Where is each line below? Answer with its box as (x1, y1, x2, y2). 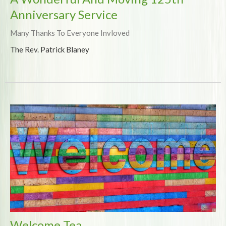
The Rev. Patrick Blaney (10, 44, 89, 54)
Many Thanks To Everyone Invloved (10, 28, 130, 37)
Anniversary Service (10, 7, 118, 22)
